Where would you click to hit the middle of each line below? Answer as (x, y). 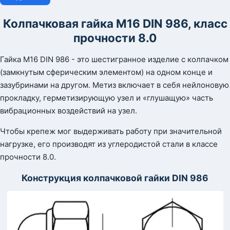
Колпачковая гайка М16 (73, 24)
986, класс (196, 24)
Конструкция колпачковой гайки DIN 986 (115, 178)
